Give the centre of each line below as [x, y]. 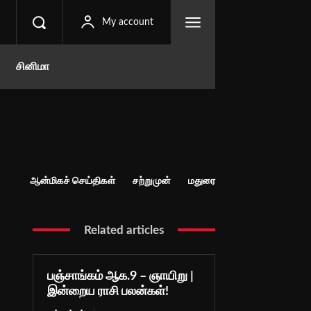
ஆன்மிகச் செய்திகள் [72, 181]
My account [128, 22]
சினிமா [33, 67]
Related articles [124, 230]
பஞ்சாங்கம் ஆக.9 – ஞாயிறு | [120, 276]
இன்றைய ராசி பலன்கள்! [108, 291]
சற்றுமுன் [151, 181]
